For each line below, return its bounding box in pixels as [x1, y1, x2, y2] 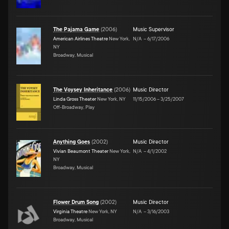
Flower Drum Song [53, 199, 99, 205]
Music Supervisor [133, 26, 174, 33]
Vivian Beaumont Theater [53, 148, 108, 154]
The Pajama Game [53, 26, 99, 33]
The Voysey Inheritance [53, 86, 112, 93]
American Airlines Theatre [53, 35, 108, 41]
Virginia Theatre [53, 208, 87, 214]
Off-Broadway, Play [53, 104, 95, 110]
